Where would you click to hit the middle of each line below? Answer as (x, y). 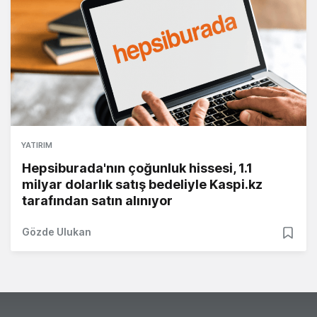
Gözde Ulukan (57, 232)
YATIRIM (37, 145)
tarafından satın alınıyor (97, 201)
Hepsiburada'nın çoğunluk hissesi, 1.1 (137, 168)
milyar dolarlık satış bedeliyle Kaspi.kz (142, 185)
